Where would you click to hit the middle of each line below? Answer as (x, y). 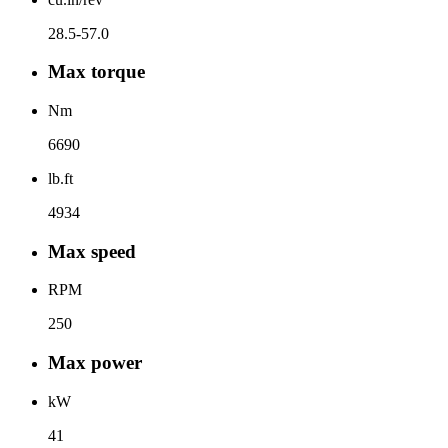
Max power (95, 363)
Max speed (92, 251)
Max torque (96, 72)
